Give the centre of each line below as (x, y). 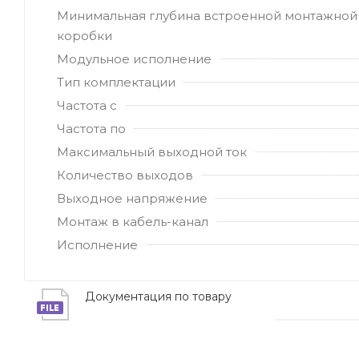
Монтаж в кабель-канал (133, 221)
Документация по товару (158, 296)
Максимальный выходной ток (152, 151)
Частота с (87, 105)
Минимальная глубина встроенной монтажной (207, 15)
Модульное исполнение (134, 58)
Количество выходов (125, 175)
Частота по (91, 128)
